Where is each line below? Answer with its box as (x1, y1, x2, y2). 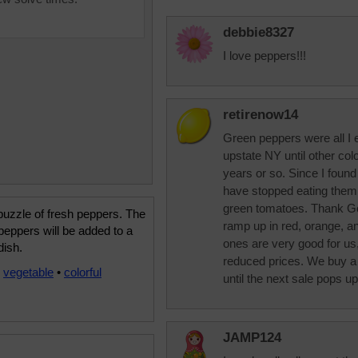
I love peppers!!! (223, 49, 306, 62)
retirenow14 (223, 107, 298, 122)
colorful (64, 265, 101, 279)
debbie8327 (223, 25, 294, 40)
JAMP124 (223, 330, 281, 345)
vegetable (3, 265, 54, 279)
